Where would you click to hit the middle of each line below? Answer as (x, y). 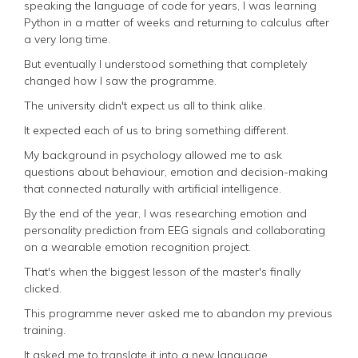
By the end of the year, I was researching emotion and (165, 213)
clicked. (43, 288)
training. (45, 330)
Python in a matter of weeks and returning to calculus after (177, 22)
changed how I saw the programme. (120, 80)
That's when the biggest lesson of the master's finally (162, 271)
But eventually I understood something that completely (165, 64)
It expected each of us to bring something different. (156, 130)
